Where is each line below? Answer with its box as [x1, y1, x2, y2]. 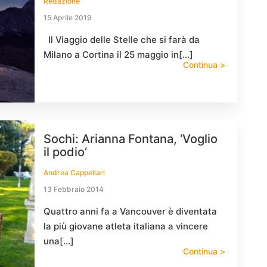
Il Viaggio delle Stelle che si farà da [44, 34, 200, 45]
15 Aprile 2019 [44, 13, 92, 22]
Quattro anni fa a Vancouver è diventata [44, 206, 217, 217]
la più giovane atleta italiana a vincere [44, 221, 208, 232]
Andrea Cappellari [44, 168, 105, 177]
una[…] [44, 235, 74, 247]
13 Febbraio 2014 [44, 185, 104, 194]
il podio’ [44, 145, 87, 159]
